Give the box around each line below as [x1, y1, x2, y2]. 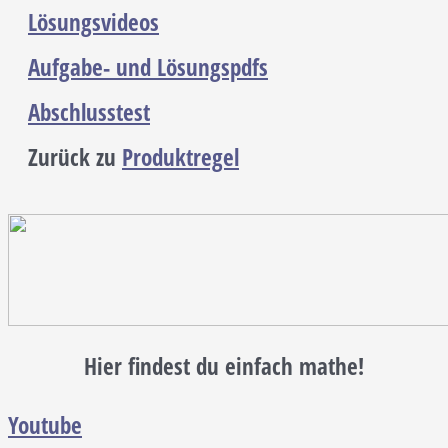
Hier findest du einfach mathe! [84, 351, 364, 383]
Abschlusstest [28, 97, 150, 129]
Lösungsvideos [28, 7, 159, 39]
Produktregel [122, 142, 239, 174]
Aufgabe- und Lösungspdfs [28, 52, 268, 84]
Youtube [8, 410, 82, 442]
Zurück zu [28, 142, 122, 174]
